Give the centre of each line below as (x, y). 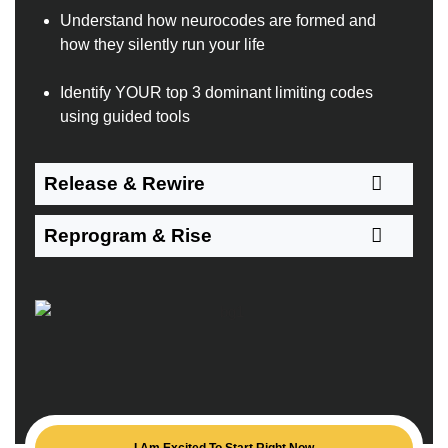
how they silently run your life (162, 45)
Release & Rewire (124, 184)
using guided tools (125, 117)
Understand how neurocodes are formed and (218, 21)
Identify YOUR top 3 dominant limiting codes (216, 93)
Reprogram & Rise (128, 236)
